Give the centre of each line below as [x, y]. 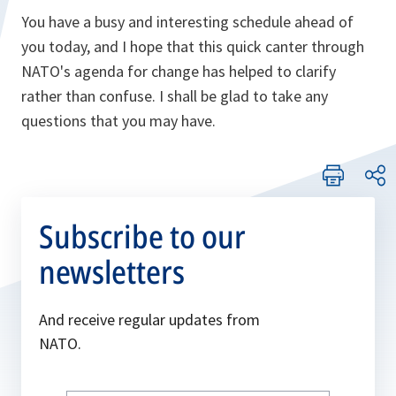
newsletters [112, 272]
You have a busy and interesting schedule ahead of [187, 22]
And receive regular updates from [149, 320]
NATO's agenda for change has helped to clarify [179, 71]
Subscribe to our [142, 236]
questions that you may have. [118, 121]
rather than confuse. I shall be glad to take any [175, 96]
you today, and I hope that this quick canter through [193, 46]
